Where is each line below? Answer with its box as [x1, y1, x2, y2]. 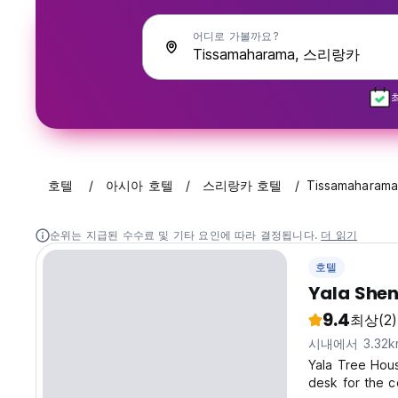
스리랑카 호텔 [202, 178, 283, 194]
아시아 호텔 [106, 178, 173, 194]
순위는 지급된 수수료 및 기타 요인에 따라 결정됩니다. [50, 228, 322, 243]
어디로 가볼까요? [193, 29, 279, 43]
